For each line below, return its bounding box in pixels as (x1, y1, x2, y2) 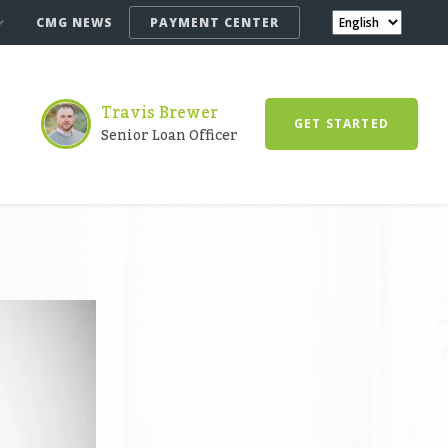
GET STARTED (293, 114, 389, 132)
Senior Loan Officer (100, 121, 238, 150)
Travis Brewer (100, 96, 218, 129)
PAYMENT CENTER (150, 14, 279, 31)
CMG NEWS (36, 14, 113, 31)
